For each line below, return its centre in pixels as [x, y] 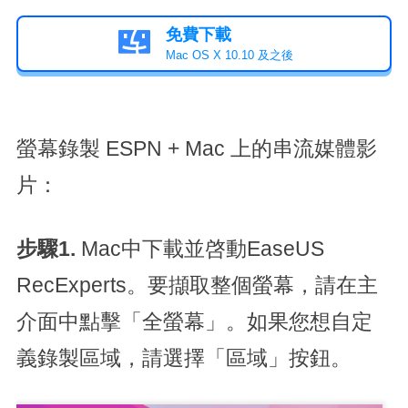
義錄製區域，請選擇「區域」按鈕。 [184, 358]
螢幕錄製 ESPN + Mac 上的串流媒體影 [196, 148]
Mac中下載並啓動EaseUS [202, 249]
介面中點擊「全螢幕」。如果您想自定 [194, 321]
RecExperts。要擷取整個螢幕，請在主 [197, 285]
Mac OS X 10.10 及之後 [229, 55]
